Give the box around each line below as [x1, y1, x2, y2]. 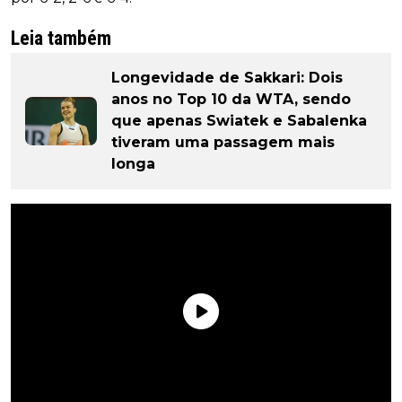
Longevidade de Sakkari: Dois [111, 69, 343, 87]
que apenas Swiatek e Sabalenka [111, 112, 367, 130]
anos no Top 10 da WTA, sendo [111, 91, 351, 109]
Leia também [11, 27, 111, 50]
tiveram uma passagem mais [111, 134, 335, 152]
